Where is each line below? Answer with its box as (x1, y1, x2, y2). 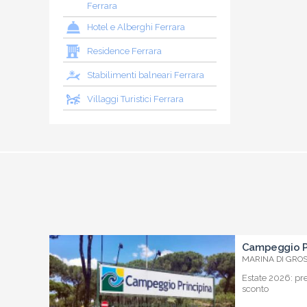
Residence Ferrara (87, 46, 162, 57)
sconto (241, 284, 269, 295)
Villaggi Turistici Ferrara (87, 94, 184, 105)
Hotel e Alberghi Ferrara (87, 22, 185, 33)
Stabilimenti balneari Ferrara (87, 70, 204, 81)
